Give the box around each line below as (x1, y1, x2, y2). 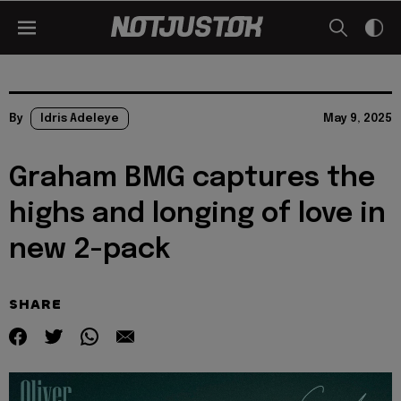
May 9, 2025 (323, 113, 392, 124)
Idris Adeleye (40, 113, 119, 124)
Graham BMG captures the (9, 165, 375, 192)
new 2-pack (9, 236, 170, 264)
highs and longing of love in (9, 200, 386, 228)
